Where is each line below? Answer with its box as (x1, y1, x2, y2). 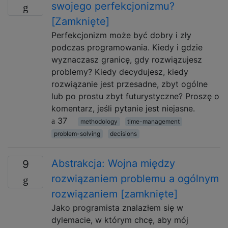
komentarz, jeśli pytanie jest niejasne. (51, 103, 195, 113)
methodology (80, 118, 118, 125)
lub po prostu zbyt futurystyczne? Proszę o (51, 91, 219, 101)
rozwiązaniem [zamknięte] (51, 188, 178, 200)
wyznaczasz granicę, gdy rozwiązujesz (51, 54, 202, 65)
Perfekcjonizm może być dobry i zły (51, 30, 191, 40)
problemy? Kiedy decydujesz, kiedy (51, 67, 188, 77)
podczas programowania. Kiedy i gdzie (51, 42, 203, 52)
